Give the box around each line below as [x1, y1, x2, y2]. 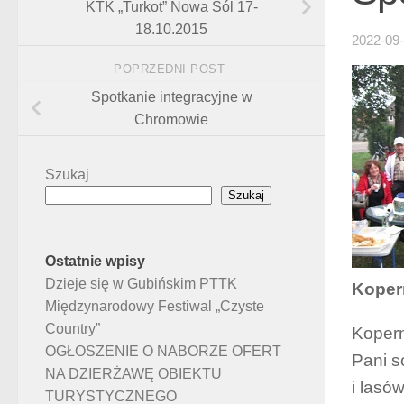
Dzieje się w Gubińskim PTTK [45, 276, 237, 292]
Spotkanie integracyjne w [90, 89, 252, 106]
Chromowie [134, 112, 208, 128]
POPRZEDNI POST [114, 62, 229, 77]
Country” [45, 321, 100, 337]
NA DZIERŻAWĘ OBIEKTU [45, 366, 222, 382]
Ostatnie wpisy [45, 253, 145, 270]
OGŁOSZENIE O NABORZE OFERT [45, 344, 281, 360]
